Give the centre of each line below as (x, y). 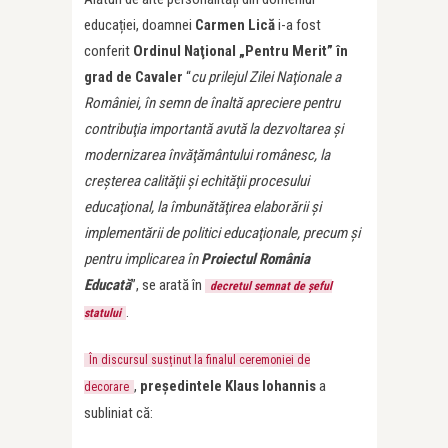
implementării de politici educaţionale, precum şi (222, 232)
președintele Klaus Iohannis (228, 385)
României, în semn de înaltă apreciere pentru (212, 102)
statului (102, 312)
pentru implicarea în (142, 258)
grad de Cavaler (133, 76)
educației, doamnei (139, 24)
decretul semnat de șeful (271, 285)
